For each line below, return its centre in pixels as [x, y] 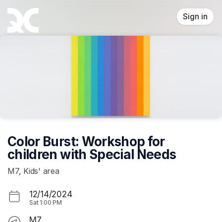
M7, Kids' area [33, 171]
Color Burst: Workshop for [86, 141]
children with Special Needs [92, 154]
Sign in [195, 17]
